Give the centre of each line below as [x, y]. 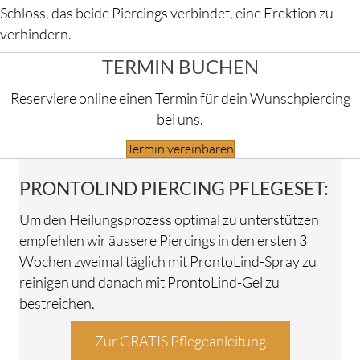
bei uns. [180, 119]
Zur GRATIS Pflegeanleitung [180, 341]
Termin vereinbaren [180, 149]
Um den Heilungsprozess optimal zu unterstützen [169, 220]
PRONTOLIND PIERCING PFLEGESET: [174, 188]
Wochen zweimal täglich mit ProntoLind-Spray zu [168, 262]
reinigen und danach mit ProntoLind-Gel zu [149, 282]
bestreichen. [57, 303]
